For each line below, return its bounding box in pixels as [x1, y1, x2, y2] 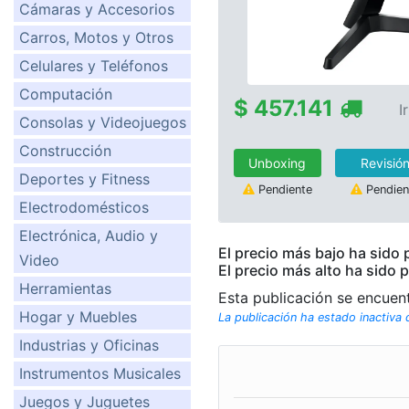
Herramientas [19, 279, 111, 298]
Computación [19, 85, 112, 103]
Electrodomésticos [19, 198, 149, 216]
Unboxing [248, 154, 307, 171]
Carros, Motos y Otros [19, 28, 173, 47]
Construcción [19, 142, 111, 160]
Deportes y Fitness [19, 170, 150, 188]
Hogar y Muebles [19, 308, 137, 326]
